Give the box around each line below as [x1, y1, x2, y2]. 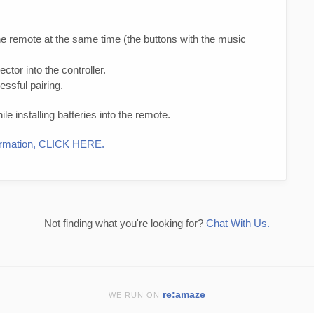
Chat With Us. [206, 217, 270, 230]
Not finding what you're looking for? [44, 217, 206, 230]
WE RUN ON [109, 291, 163, 300]
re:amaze [163, 289, 205, 301]
